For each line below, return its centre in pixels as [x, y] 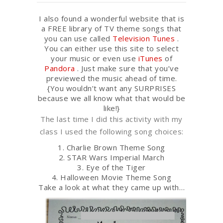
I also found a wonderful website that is [111, 18]
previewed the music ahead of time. [111, 78]
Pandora [60, 68]
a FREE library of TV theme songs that [111, 28]
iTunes [150, 58]
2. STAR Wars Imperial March [111, 157]
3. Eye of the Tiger [111, 167]
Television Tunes [144, 38]
